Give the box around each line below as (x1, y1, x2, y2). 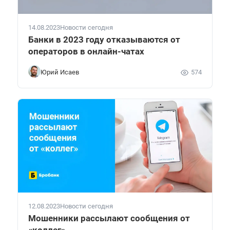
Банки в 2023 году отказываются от (28, 34, 180, 45)
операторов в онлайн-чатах (28, 46, 144, 56)
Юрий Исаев (41, 68, 79, 76)
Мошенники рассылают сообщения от (28, 213, 190, 223)
